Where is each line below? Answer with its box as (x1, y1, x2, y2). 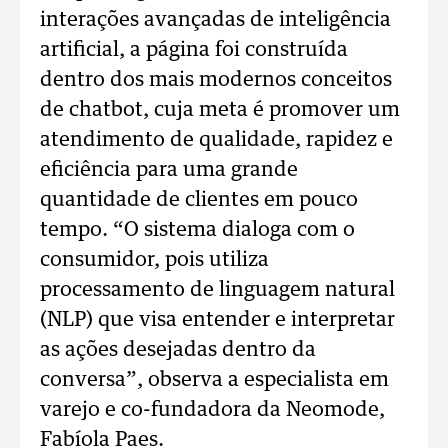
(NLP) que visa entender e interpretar (40, 310, 395, 330)
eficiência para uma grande (40, 160, 298, 180)
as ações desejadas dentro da (40, 340, 316, 360)
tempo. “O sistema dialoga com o (40, 220, 355, 240)
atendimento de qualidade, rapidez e (40, 130, 393, 150)
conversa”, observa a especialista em (40, 370, 389, 390)
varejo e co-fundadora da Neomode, (40, 400, 385, 420)
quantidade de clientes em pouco (40, 190, 358, 210)
